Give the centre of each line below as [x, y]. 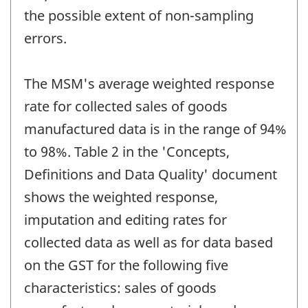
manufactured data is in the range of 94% [155, 129]
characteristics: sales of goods [120, 288]
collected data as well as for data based [148, 243]
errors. [45, 38]
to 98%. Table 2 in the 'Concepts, [127, 152]
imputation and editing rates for [125, 220]
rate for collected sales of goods [126, 107]
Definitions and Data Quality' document [151, 175]
